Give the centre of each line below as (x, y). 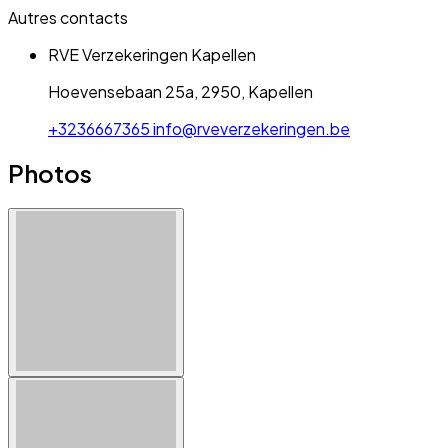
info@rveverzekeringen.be (250, 128)
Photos (50, 173)
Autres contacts (68, 17)
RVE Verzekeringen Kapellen (152, 54)
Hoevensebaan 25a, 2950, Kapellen (180, 91)
